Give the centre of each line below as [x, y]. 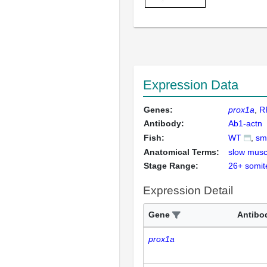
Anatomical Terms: [181, 152]
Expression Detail [188, 190]
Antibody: [164, 123]
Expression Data [191, 85]
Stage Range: [171, 166]
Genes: [158, 110]
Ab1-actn [245, 123]
